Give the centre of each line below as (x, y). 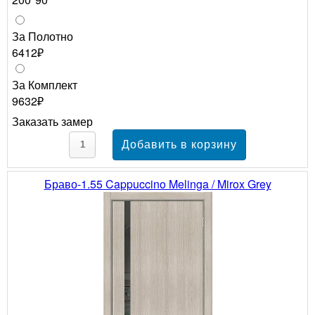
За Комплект (45, 84)
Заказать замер (52, 121)
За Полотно (43, 36)
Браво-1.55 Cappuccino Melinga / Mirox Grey (157, 184)
